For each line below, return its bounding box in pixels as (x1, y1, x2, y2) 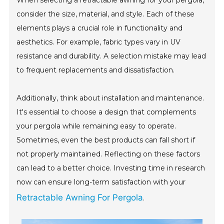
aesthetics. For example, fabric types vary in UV (16, 37, 181, 46)
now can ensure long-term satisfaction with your (16, 177, 186, 186)
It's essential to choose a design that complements (16, 107, 196, 116)
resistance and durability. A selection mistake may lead (16, 51, 206, 60)
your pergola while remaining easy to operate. (16, 121, 176, 130)
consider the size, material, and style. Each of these (16, 9, 195, 18)
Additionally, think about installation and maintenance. (16, 93, 204, 102)
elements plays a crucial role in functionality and (16, 23, 183, 32)
